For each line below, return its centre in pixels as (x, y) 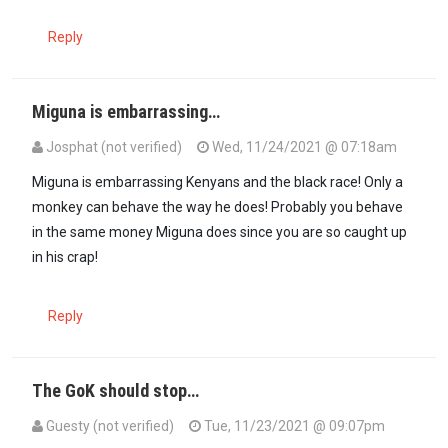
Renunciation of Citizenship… (186, 171)
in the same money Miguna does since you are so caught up (219, 232)
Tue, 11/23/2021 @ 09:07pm (293, 426)
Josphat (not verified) (114, 147)
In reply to (63, 171)
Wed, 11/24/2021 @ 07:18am (303, 147)
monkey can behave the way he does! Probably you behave (217, 207)
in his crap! (65, 257)
